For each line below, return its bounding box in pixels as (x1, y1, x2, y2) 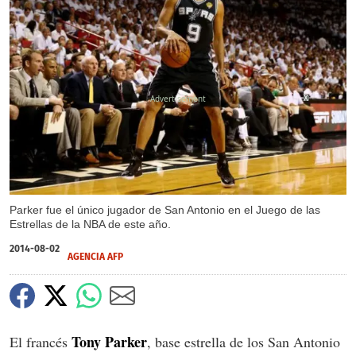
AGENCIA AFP (68, 251, 123, 263)
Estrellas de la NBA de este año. (10, 218, 171, 231)
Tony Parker (72, 331, 147, 353)
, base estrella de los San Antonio (147, 332, 340, 352)
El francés (10, 332, 72, 352)
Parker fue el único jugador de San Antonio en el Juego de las (10, 203, 320, 217)
